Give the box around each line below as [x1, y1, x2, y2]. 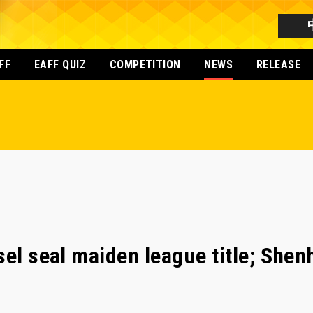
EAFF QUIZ [34, 58, 87, 71]
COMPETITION [109, 58, 181, 71]
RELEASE [256, 58, 301, 71]
